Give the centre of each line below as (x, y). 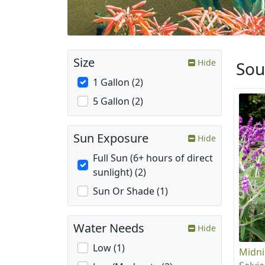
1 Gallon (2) (118, 83)
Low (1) (109, 248)
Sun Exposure (111, 138)
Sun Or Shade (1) (130, 191)
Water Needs (109, 228)
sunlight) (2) (119, 172)
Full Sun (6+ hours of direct (153, 158)
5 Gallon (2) (118, 101)
